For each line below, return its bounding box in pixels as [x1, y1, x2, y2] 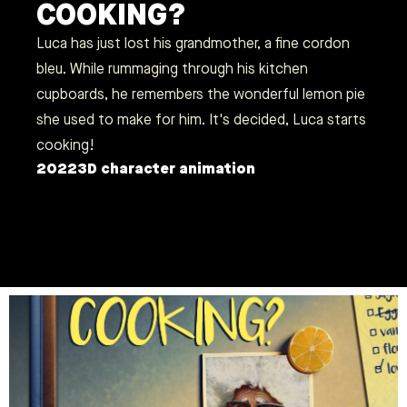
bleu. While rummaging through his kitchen [36, 59, 308, 79]
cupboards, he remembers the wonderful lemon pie [36, 84, 365, 104]
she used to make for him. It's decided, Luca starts [36, 110, 366, 130]
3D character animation [77, 157, 255, 179]
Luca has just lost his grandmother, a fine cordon [36, 34, 350, 54]
